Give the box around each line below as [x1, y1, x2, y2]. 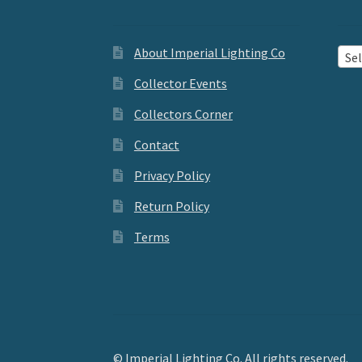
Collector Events [133, 75, 227, 92]
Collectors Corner [133, 106, 233, 123]
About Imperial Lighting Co [133, 44, 285, 61]
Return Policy [133, 198, 209, 215]
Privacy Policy [133, 167, 210, 184]
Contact [133, 137, 179, 154]
